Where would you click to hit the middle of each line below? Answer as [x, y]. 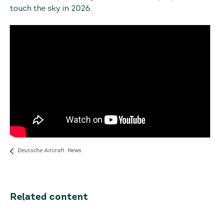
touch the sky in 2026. [51, 9]
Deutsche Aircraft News [50, 151]
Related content [49, 198]
